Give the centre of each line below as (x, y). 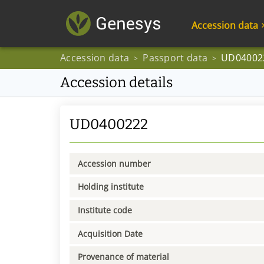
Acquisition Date (110, 233)
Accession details (116, 82)
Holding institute (111, 187)
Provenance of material (123, 257)
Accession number (114, 163)
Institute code (105, 210)
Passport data (175, 58)
